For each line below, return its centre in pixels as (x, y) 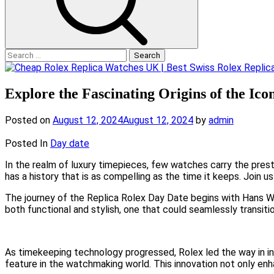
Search (19, 54)
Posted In (28, 143)
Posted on (29, 120)
